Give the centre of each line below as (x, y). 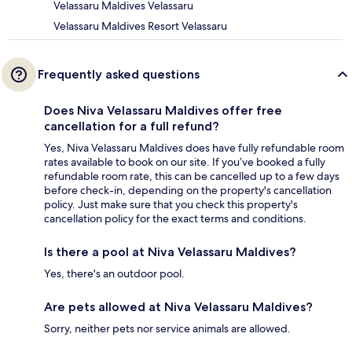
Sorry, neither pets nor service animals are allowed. (167, 328)
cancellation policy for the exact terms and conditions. (175, 218)
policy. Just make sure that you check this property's (171, 204)
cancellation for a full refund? (132, 126)
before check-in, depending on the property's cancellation (188, 190)
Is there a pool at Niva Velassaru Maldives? (170, 251)
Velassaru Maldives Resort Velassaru (140, 26)
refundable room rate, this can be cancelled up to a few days (192, 176)
